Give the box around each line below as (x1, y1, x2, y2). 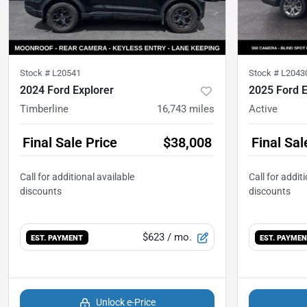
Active (249, 103, 278, 116)
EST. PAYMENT (31, 233, 84, 243)
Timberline (20, 103, 69, 116)
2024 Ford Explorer (20, 84, 114, 97)
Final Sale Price (23, 134, 117, 151)
